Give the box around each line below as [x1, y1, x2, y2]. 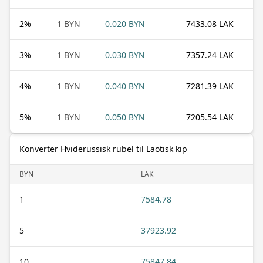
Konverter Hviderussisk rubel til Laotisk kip [19, 143, 187, 154]
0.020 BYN [105, 18, 145, 29]
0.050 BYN [105, 111, 145, 123]
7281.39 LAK [186, 80, 234, 92]
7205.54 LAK [186, 111, 234, 123]
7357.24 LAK [186, 49, 234, 60]
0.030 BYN [105, 49, 145, 60]
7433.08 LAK [186, 18, 234, 29]
